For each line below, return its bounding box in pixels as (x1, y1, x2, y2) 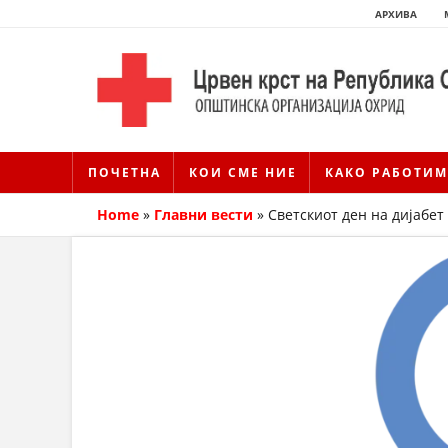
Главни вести (154, 205, 253, 225)
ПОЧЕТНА (88, 164, 161, 182)
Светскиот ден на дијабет (268, 205, 444, 225)
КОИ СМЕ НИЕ (189, 164, 297, 182)
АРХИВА (375, 7, 417, 21)
